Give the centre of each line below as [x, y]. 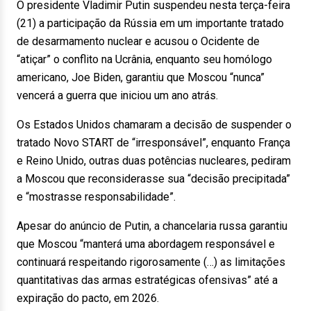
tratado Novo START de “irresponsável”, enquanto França [153, 143]
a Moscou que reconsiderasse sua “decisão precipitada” [153, 179]
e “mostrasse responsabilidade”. [96, 197]
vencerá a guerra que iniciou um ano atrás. [117, 95]
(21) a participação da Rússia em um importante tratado [150, 23]
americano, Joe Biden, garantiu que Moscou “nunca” [141, 77]
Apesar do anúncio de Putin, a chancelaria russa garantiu [152, 226]
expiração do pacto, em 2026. [88, 298]
